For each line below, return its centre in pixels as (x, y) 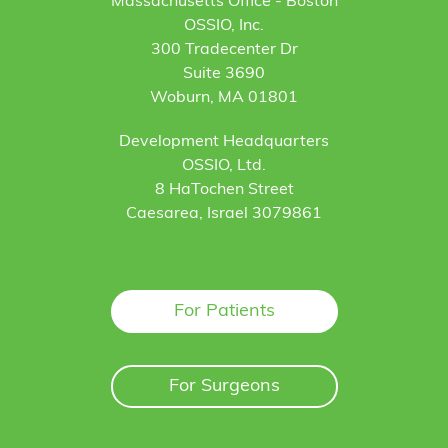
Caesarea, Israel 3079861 (224, 213)
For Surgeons (224, 386)
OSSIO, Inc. (224, 25)
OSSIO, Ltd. (224, 165)
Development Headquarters (224, 141)
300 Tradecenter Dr (224, 49)
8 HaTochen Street (224, 189)
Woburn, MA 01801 (224, 97)
